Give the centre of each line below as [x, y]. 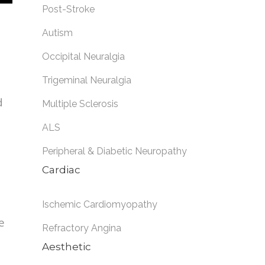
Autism [57, 33]
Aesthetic [67, 247]
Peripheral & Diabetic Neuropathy [114, 151]
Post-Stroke [68, 9]
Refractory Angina [82, 228]
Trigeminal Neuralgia [87, 80]
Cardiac [61, 170]
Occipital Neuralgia [83, 56]
